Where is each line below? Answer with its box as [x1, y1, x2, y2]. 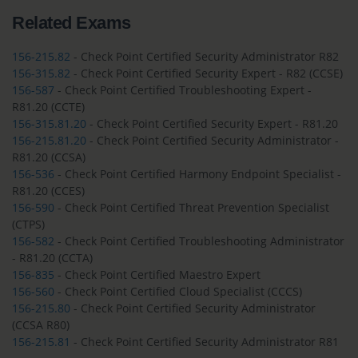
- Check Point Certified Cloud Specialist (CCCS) [54, 283, 302, 299]
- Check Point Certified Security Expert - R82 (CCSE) [70, 65, 343, 81]
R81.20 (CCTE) [12, 98, 85, 114]
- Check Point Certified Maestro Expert [54, 266, 261, 282]
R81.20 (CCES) [12, 182, 85, 198]
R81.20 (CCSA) [12, 149, 86, 165]
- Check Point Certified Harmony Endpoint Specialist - [54, 165, 341, 181]
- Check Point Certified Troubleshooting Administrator [54, 233, 344, 249]
